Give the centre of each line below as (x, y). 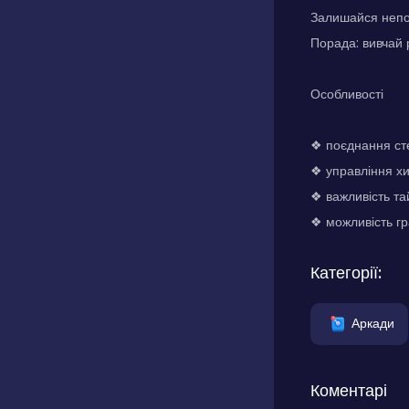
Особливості (347, 94)
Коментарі (349, 390)
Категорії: (346, 273)
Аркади (373, 323)
